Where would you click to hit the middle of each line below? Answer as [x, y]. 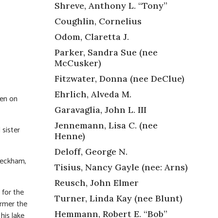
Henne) [71, 136]
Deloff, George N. [91, 151]
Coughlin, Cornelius [98, 21]
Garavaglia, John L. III [100, 109]
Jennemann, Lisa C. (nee [106, 125]
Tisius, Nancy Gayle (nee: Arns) [121, 167]
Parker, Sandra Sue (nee [106, 52]
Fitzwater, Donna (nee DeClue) [119, 78]
